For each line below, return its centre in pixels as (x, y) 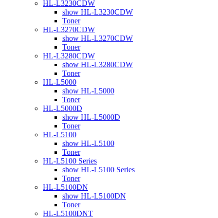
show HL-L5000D (91, 117)
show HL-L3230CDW (98, 12)
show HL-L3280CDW (98, 64)
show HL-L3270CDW (98, 38)
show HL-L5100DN (94, 196)
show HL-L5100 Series (99, 169)
